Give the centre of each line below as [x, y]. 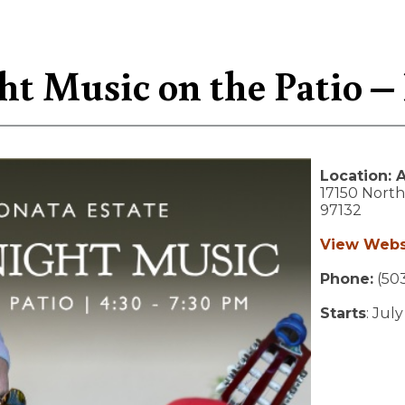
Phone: [347, 279]
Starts [343, 313]
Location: [358, 176]
